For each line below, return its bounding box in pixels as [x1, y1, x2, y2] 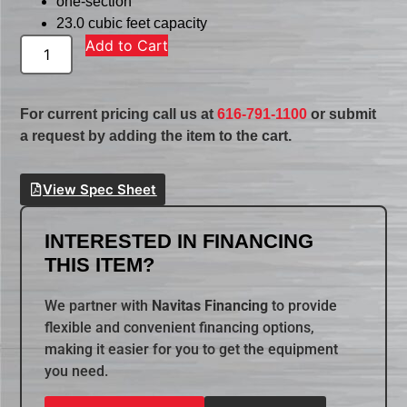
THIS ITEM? [45, 253, 155, 277]
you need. [45, 362, 109, 381]
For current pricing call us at [20, 106, 218, 123]
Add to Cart [85, 36, 169, 55]
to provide [268, 297, 338, 315]
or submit [307, 106, 377, 123]
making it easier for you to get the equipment [45, 341, 339, 359]
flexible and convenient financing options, [45, 319, 315, 337]
